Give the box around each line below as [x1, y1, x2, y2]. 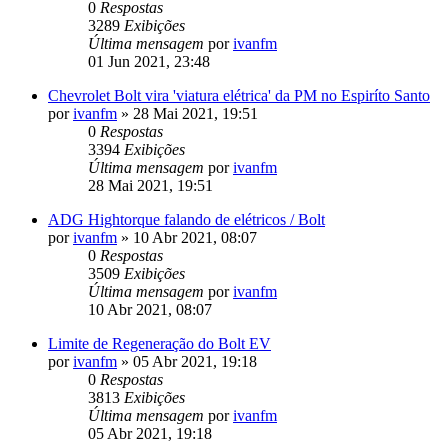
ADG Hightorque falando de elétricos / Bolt [48, 210, 325, 228]
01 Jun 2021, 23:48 [88, 52, 210, 70]
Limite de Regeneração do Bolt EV [48, 334, 271, 352]
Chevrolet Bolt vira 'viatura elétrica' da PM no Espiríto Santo [48, 86, 430, 104]
